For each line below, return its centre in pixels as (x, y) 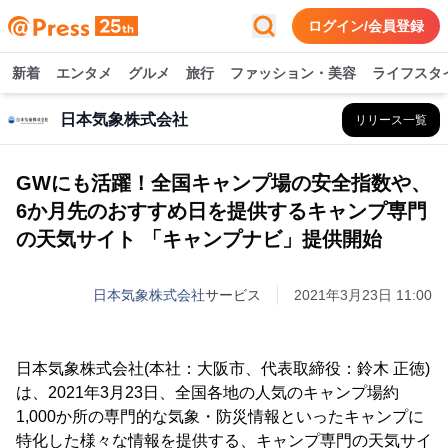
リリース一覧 (391, 120)
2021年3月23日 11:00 (363, 295)
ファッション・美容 (293, 73)
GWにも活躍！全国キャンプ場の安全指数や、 (223, 183)
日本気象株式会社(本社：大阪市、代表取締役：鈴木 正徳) (223, 368)
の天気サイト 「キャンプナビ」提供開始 (199, 239)
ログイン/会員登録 (366, 26)
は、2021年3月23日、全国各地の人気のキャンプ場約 (207, 392)
